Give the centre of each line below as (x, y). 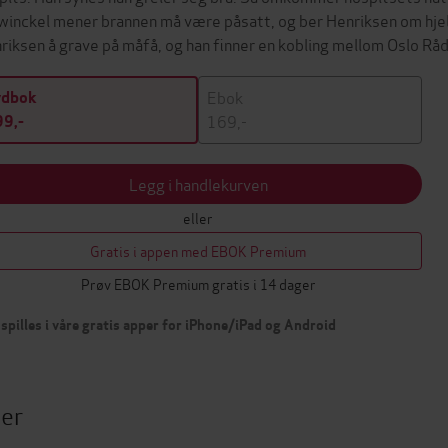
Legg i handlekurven (198, 183)
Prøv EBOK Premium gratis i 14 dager (198, 283)
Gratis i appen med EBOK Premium (198, 250)
